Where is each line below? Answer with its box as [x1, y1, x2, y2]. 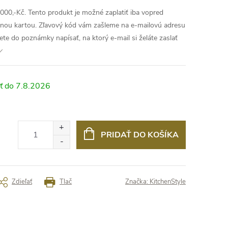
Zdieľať [12, 177, 32, 186]
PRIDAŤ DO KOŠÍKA [100, 129, 179, 140]
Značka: [125, 177, 150, 186]
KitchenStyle [150, 177, 186, 186]
